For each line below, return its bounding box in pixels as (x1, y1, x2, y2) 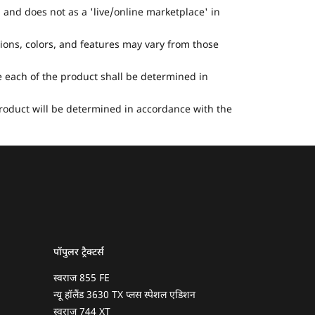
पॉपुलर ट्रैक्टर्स (53, 246, 104, 260)
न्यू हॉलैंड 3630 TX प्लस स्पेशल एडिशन (53, 289, 195, 303)
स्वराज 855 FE (53, 272, 110, 286)
